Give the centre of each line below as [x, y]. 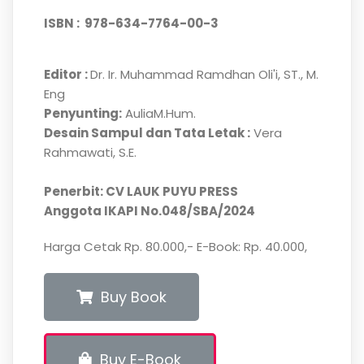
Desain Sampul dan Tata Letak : [147, 132]
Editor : [67, 74]
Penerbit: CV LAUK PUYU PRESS [141, 191]
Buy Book [133, 297]
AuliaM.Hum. [158, 113]
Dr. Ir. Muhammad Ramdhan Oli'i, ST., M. [204, 74]
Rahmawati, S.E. [90, 152]
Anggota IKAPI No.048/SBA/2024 [149, 210]
